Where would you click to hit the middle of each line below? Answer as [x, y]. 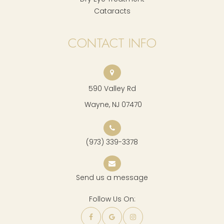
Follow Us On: [112, 199]
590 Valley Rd [112, 88]
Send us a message [112, 177]
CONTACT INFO [112, 43]
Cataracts [112, 11]
